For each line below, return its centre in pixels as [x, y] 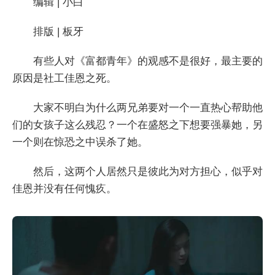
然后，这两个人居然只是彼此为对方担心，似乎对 [148, 172]
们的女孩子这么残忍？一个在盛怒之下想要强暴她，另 [137, 125]
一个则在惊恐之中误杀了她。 [80, 142]
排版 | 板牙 [58, 32]
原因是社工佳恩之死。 [64, 78]
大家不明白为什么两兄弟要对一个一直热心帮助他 [148, 108]
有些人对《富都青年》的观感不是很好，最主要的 [148, 61]
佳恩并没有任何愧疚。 [64, 189]
